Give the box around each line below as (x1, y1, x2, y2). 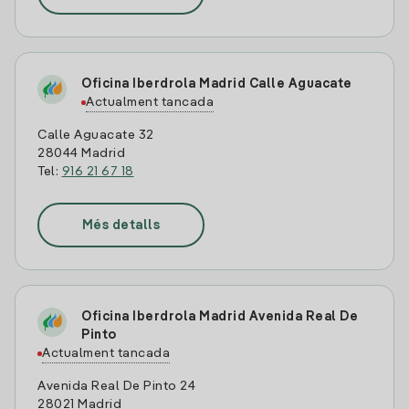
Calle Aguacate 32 (37, 129, 154, 142)
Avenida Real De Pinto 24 (37, 380, 195, 393)
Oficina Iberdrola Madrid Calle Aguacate (81, 78, 352, 90)
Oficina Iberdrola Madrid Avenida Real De (81, 310, 358, 323)
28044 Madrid (37, 147, 125, 160)
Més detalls (81, 218, 161, 232)
